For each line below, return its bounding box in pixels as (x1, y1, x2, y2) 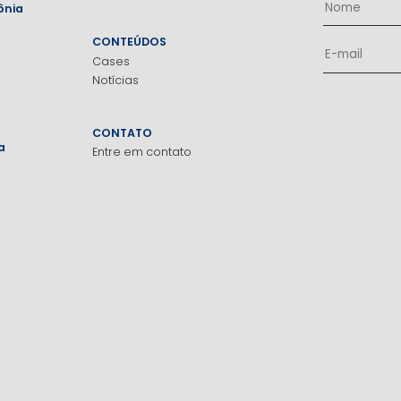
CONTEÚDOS (91, 34, 166, 50)
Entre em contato (91, 144, 192, 160)
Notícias (91, 72, 139, 88)
